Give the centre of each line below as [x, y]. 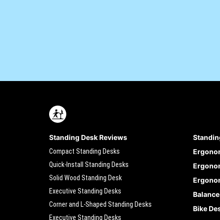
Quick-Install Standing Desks [89, 165]
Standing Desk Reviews [88, 137]
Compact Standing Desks [84, 151]
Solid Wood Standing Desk [85, 178]
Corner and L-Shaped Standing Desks [100, 204]
